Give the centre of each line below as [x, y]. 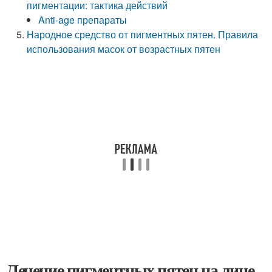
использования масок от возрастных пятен [124, 49]
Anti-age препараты [83, 20]
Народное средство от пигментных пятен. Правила [143, 34]
